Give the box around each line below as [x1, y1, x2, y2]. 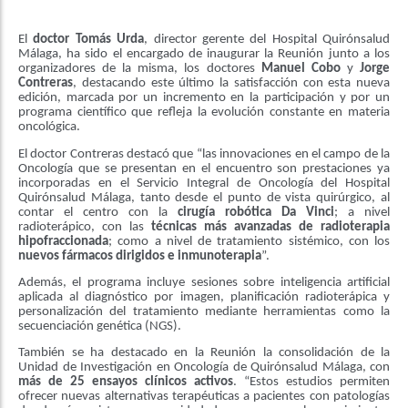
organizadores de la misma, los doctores [18, 62, 261, 76]
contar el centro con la [18, 205, 178, 219]
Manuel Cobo [260, 62, 341, 76]
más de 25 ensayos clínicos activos [18, 375, 233, 390]
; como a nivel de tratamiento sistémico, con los [108, 234, 390, 249]
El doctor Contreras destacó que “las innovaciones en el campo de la [18, 147, 390, 161]
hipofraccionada [18, 234, 108, 249]
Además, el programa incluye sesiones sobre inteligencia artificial [18, 275, 390, 290]
